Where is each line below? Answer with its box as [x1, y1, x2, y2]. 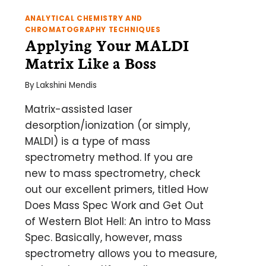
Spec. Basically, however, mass [24, 230, 182, 245]
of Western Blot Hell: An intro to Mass [24, 214, 211, 229]
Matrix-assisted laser [24, 102, 132, 117]
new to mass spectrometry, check [24, 166, 200, 181]
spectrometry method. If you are [24, 150, 193, 165]
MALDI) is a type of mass [24, 134, 150, 149]
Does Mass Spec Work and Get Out [24, 198, 204, 213]
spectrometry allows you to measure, [24, 246, 217, 261]
